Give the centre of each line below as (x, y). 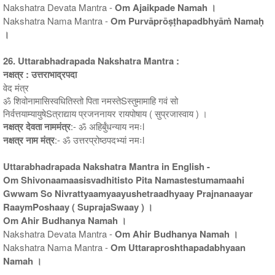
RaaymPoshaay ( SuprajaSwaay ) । (78, 207)
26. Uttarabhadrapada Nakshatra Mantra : (91, 60)
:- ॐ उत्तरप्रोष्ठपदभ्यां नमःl (99, 139)
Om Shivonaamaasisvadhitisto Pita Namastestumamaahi (124, 180)
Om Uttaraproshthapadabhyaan (178, 247)
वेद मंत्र (16, 87)
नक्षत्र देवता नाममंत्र (37, 126)
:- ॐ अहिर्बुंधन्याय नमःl (107, 126)
